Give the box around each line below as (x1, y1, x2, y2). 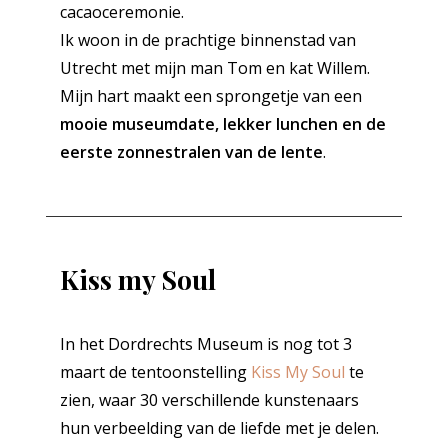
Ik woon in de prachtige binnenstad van (59, 28, 356, 51)
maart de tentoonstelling (59, 361, 251, 384)
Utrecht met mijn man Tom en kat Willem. (59, 56, 370, 79)
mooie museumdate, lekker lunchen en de (59, 112, 386, 135)
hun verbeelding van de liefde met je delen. (59, 417, 379, 440)
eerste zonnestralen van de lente (59, 140, 323, 163)
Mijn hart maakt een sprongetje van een (59, 84, 362, 107)
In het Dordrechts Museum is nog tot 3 (59, 333, 352, 356)
